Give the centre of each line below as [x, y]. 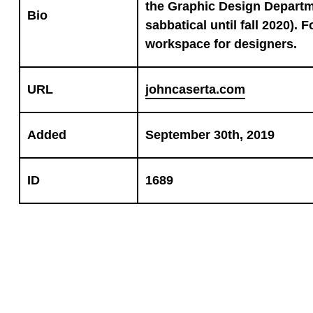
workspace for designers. [221, 44]
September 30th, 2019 [210, 135]
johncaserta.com [195, 89]
